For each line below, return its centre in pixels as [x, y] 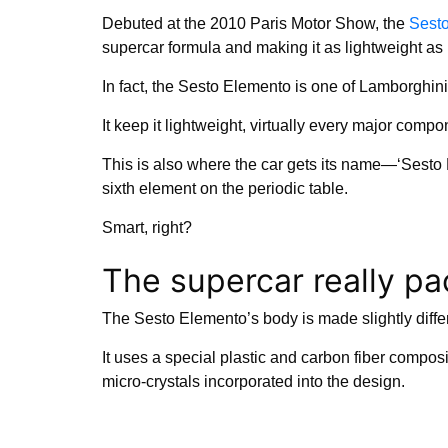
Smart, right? [147, 227]
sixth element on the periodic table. [225, 188]
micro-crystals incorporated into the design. [255, 381]
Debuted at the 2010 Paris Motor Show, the [255, 23]
